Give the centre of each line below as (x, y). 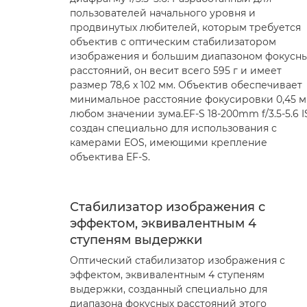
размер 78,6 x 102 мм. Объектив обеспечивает (186, 85)
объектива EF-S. (110, 157)
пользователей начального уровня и (163, 13)
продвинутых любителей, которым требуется (185, 27)
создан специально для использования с (173, 128)
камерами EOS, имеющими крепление (169, 143)
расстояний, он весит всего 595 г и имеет (176, 71)
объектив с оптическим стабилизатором (173, 42)
